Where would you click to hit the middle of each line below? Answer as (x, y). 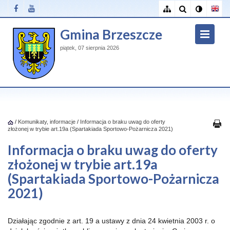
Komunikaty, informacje (47, 122)
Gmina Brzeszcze (111, 34)
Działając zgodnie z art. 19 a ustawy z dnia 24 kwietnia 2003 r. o (111, 221)
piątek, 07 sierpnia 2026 (90, 48)
